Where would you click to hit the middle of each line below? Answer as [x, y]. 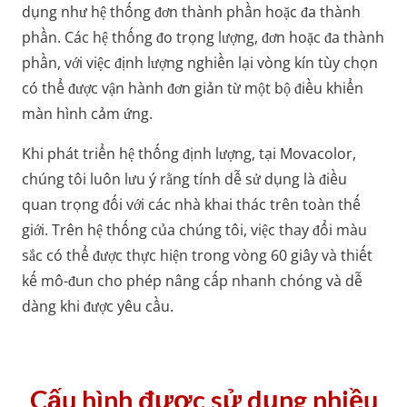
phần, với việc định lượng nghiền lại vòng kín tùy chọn [200, 62]
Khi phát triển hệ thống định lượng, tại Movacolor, [189, 153]
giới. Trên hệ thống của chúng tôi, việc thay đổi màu [194, 229]
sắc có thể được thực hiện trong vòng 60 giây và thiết [197, 255]
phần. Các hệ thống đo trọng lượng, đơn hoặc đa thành [203, 37]
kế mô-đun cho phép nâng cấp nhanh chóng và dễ [192, 280]
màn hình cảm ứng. [87, 113]
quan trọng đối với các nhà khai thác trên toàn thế [191, 204]
